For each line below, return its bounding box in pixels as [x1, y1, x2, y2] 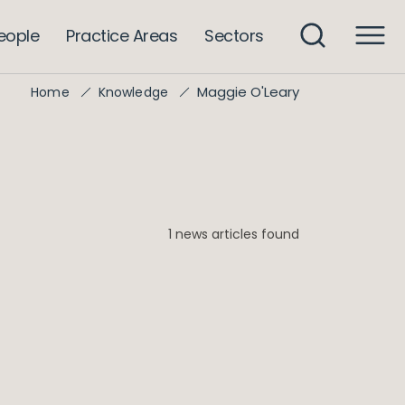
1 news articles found [168, 225, 299, 243]
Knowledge [98, 83, 168, 101]
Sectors [204, 24, 264, 47]
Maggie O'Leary [197, 82, 299, 101]
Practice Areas [66, 24, 178, 47]
